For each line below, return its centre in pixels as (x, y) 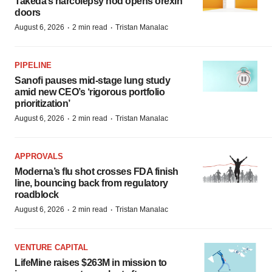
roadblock (37, 195)
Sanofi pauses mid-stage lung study (92, 81)
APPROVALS (39, 157)
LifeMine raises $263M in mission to (91, 263)
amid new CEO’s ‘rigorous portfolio (90, 92)
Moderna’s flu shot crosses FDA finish (97, 172)
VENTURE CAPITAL (51, 248)
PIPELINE (33, 66)
